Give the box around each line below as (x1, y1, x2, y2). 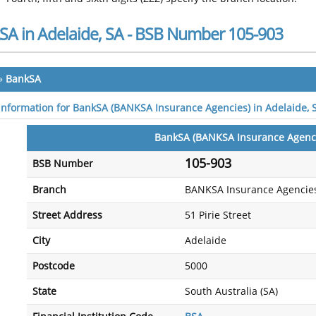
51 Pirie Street (185, 209, 251, 221)
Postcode (32, 260, 75, 272)
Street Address (32, 209, 102, 221)
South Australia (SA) (185, 286, 278, 298)
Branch (32, 184, 66, 196)
